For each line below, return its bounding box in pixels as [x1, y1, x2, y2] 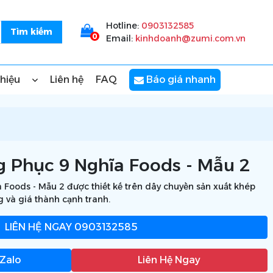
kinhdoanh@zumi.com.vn [135, 33, 246, 44]
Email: [105, 33, 135, 44]
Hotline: [105, 20, 141, 31]
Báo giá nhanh [144, 74, 216, 85]
